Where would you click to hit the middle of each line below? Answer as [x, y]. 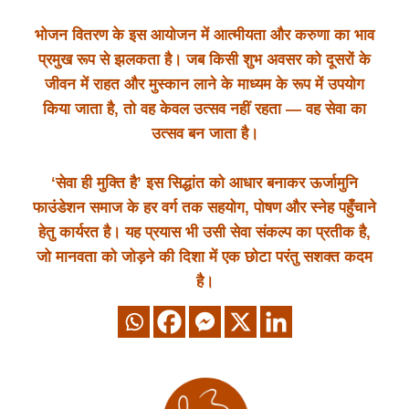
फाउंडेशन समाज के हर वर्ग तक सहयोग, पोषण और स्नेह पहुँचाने [204, 208]
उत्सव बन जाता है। [204, 134]
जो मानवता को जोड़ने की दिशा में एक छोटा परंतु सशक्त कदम [204, 257]
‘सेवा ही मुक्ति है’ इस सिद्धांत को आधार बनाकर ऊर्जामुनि [204, 184]
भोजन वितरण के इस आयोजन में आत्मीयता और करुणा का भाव [204, 36]
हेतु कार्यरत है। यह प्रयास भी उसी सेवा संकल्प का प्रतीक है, [204, 233]
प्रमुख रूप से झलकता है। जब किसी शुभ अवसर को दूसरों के [204, 60]
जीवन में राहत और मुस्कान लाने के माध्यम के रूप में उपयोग [204, 85]
